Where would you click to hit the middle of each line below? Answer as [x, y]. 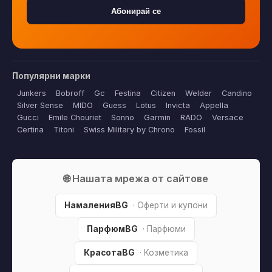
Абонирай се [136, 11]
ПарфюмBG [112, 229]
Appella [214, 106]
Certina [30, 130]
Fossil [195, 130]
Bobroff [70, 93]
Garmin [157, 118]
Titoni [64, 130]
